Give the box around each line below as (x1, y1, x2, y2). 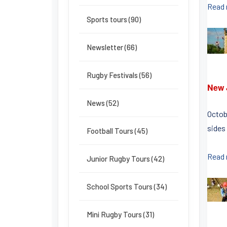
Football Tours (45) (87, 126, 147, 135)
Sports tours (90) (87, 15, 141, 24)
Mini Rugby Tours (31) (87, 210, 154, 219)
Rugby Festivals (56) (87, 70, 152, 80)
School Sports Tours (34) (87, 182, 167, 191)
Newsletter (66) (87, 43, 137, 52)
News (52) (87, 98, 119, 107)
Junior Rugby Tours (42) (87, 154, 164, 163)
